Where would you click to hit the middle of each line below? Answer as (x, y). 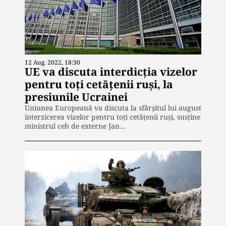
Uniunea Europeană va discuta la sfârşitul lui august (113, 107)
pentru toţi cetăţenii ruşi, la (99, 84)
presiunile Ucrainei (76, 97)
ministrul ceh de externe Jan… (75, 126)
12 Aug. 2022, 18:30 (52, 62)
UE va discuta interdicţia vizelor (111, 71)
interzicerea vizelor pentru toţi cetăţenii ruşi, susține (112, 117)
